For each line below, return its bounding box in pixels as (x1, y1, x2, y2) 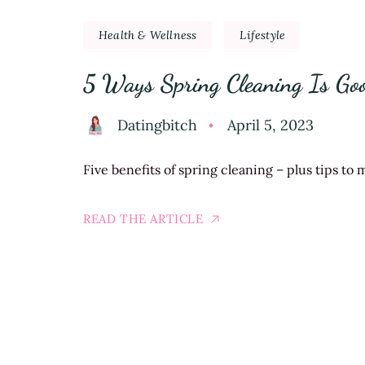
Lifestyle (240, 28, 286, 43)
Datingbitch (117, 116, 197, 135)
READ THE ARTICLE (83, 211, 204, 227)
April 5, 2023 (227, 116, 314, 135)
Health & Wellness (99, 28, 197, 43)
